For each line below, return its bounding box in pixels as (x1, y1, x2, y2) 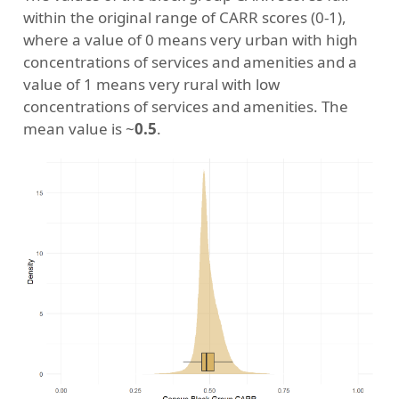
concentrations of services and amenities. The (22, 95, 348, 117)
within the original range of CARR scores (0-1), (22, 6, 346, 28)
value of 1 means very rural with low (22, 73, 280, 94)
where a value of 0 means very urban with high (22, 28, 358, 50)
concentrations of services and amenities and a (22, 51, 357, 72)
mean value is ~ (22, 118, 134, 139)
